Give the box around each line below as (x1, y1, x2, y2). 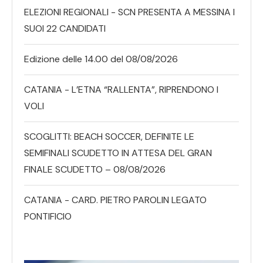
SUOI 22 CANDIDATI (24, 22, 106, 35)
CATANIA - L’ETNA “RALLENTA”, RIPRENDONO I (24, 83, 218, 96)
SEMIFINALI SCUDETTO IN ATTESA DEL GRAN (24, 146, 212, 159)
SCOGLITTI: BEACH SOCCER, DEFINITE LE (24, 130, 194, 143)
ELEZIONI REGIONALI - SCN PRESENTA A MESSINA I (24, 5, 235, 18)
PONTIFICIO (24, 210, 72, 222)
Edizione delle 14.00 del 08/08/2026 (24, 52, 178, 65)
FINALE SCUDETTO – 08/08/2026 (24, 163, 166, 176)
